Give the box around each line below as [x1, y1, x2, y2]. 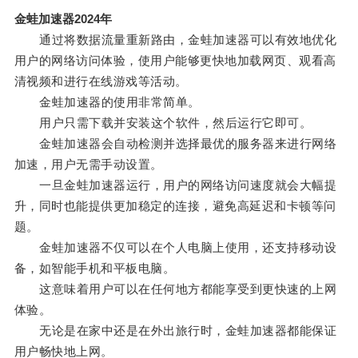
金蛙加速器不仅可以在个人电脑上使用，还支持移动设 [14, 241, 337, 255]
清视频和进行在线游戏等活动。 [14, 74, 188, 89]
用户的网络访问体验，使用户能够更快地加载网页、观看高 [14, 54, 336, 68]
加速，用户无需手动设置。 [14, 157, 163, 172]
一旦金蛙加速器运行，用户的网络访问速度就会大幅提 [14, 178, 337, 193]
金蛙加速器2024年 [14, 12, 112, 26]
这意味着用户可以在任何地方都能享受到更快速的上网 [14, 282, 337, 296]
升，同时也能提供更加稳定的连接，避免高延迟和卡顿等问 [14, 199, 336, 213]
